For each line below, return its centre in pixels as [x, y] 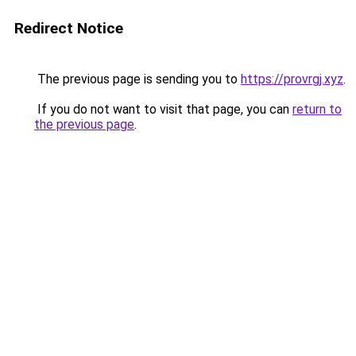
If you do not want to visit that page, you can [163, 109]
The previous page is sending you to [137, 79]
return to [317, 109]
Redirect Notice [69, 28]
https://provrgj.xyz [292, 79]
